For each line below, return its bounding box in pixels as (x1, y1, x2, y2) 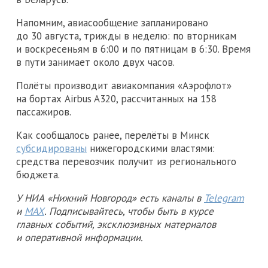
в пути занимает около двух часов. (16, 55, 175, 69)
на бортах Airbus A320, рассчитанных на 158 (16, 92, 217, 105)
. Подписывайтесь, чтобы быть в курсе (44, 204, 214, 218)
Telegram (204, 191, 244, 205)
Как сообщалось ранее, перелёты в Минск (16, 128, 209, 142)
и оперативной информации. (16, 230, 143, 244)
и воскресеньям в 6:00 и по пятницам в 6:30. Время (16, 42, 251, 56)
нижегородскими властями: (87, 141, 215, 155)
